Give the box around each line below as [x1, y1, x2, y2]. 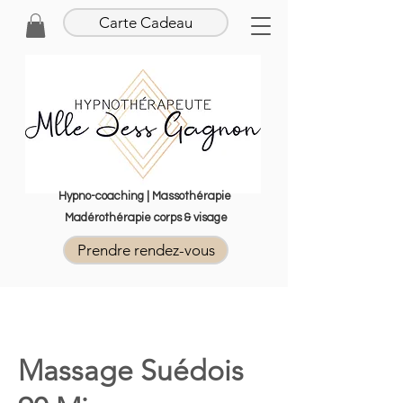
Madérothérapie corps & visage [64, 211, 228, 225]
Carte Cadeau [99, 13, 193, 31]
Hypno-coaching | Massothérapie [58, 190, 234, 203]
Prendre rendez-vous [76, 241, 215, 260]
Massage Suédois [18, 354, 244, 389]
